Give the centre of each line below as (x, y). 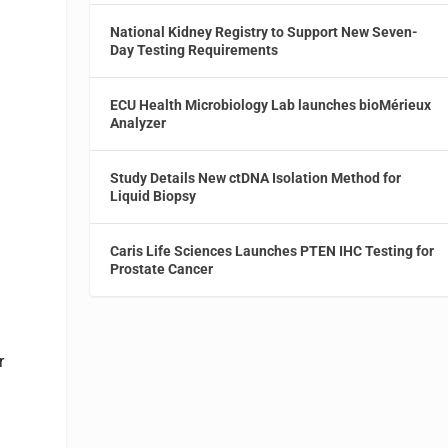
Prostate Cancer (162, 268)
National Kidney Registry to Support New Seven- (264, 31)
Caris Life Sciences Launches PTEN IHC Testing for (272, 250)
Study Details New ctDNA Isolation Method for (256, 177)
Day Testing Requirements (194, 49)
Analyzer (138, 122)
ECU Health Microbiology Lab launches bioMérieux (271, 104)
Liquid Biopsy (153, 195)
